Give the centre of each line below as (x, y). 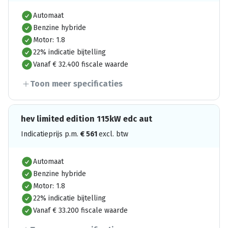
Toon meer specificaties (76, 84)
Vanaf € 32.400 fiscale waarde (81, 64)
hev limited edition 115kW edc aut (87, 119)
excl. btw (113, 134)
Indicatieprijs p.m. (51, 134)
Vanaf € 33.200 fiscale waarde (80, 210)
